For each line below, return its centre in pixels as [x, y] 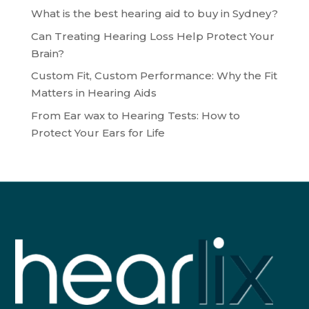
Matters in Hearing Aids [93, 93]
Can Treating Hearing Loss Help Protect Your [152, 36]
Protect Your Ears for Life [98, 132]
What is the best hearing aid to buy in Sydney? [154, 14]
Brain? [47, 53]
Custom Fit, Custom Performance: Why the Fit [154, 76]
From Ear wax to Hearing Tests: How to [135, 115]
